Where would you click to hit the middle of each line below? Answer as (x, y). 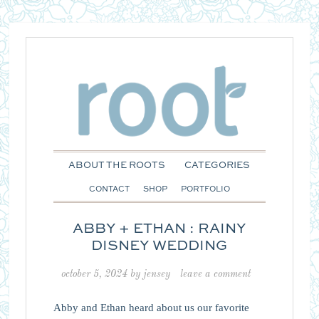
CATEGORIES (218, 166)
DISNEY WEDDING (159, 246)
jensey (156, 274)
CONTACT (109, 190)
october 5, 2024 (94, 274)
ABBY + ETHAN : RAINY (159, 229)
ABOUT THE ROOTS (117, 166)
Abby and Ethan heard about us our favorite (151, 307)
